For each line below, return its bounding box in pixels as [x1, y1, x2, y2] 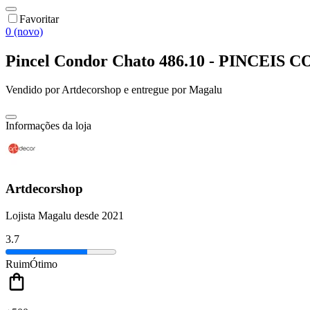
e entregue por [121, 84, 186, 96]
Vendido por [6, 84, 62, 96]
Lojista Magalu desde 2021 [6, 209, 124, 221]
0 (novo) [6, 25, 43, 37]
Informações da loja [6, 120, 91, 132]
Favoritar [19, 12, 59, 25]
